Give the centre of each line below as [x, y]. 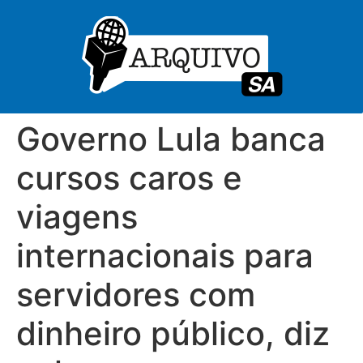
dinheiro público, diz [173, 333]
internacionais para [165, 256]
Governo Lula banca [171, 139]
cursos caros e [129, 178]
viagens [77, 217]
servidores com [136, 295]
